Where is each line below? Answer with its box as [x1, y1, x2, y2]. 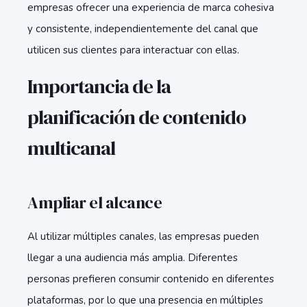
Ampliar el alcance [27, 191, 162, 214]
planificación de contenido [27, 103, 246, 131]
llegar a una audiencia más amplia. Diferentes [27, 251, 238, 265]
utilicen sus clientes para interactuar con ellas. [27, 43, 239, 57]
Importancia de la [27, 73, 171, 100]
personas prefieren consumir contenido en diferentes [27, 272, 274, 286]
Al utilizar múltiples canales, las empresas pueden [27, 230, 259, 243]
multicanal [27, 134, 115, 162]
